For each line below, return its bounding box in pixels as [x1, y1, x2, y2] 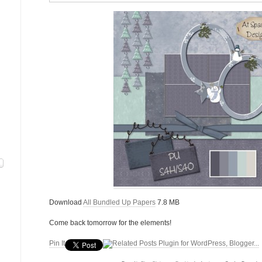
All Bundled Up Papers [83, 198, 156, 206]
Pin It [49, 239, 65, 247]
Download [49, 198, 83, 206]
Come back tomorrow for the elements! [49, 219, 171, 227]
